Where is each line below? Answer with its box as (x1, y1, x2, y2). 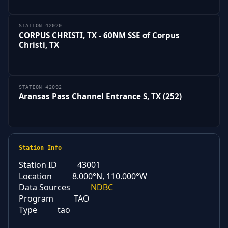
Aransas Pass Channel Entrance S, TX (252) (19, 91, 182, 102)
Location (19, 170, 52, 182)
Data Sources (19, 182, 70, 193)
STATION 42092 (19, 84, 62, 90)
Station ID (19, 159, 57, 171)
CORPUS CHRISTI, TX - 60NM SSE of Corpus (19, 30, 180, 40)
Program (19, 193, 53, 205)
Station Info (19, 144, 62, 152)
